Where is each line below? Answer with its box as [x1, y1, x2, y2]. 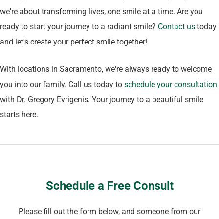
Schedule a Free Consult [45, 178, 174, 193]
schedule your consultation [124, 79, 217, 89]
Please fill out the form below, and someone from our [19, 206, 200, 216]
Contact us [158, 22, 195, 31]
